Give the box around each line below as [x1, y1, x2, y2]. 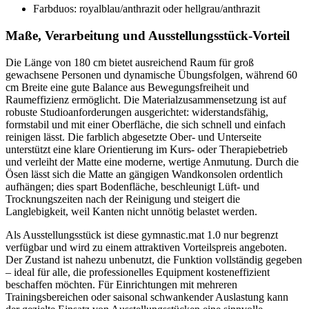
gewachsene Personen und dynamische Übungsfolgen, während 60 [6, 68, 297, 81]
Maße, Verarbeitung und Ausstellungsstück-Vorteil [6, 28, 290, 43]
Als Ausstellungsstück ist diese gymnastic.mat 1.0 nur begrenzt [6, 228, 278, 241]
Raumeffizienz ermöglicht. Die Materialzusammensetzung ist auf [6, 93, 286, 106]
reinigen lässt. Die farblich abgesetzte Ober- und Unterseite [6, 130, 261, 143]
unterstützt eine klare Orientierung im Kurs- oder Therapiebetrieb [6, 143, 288, 155]
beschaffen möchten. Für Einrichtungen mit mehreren [6, 278, 237, 290]
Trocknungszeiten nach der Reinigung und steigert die [6, 192, 240, 205]
